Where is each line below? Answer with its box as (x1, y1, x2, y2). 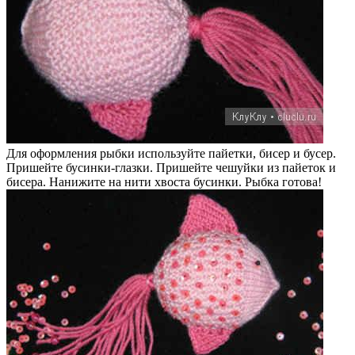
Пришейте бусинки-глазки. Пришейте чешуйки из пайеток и (6, 160, 336, 174)
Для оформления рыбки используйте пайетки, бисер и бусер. (6, 146, 336, 160)
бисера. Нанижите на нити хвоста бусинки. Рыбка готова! (6, 174, 322, 189)
